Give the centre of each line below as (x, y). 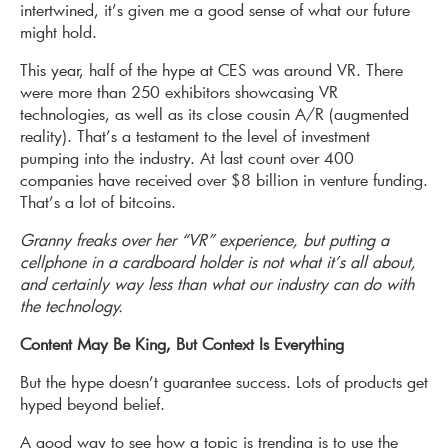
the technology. (71, 306)
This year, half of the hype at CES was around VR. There (211, 70)
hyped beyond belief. (92, 404)
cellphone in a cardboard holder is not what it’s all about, (218, 262)
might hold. (58, 32)
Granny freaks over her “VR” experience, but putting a (204, 240)
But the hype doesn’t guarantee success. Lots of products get (224, 382)
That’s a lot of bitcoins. (98, 202)
